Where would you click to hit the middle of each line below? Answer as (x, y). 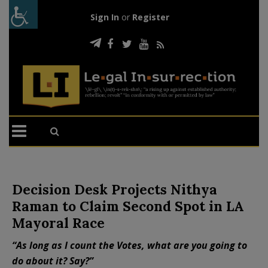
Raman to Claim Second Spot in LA (128, 206)
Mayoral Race (58, 223)
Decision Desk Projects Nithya (115, 189)
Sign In (104, 17)
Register (150, 17)
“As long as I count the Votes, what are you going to (130, 245)
